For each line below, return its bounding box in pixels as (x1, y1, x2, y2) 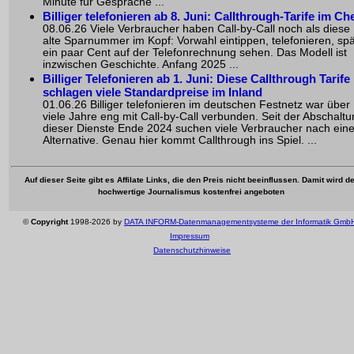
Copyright (31, 217, 68, 226)
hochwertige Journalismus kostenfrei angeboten (97, 186, 284, 196)
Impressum (170, 232, 209, 240)
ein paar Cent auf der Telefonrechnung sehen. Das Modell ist (43, 46, 347, 58)
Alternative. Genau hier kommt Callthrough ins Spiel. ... (43, 134, 317, 146)
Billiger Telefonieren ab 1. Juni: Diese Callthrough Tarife (43, 71, 350, 85)
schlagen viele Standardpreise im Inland (43, 85, 262, 99)
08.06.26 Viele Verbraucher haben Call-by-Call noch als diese (43, 22, 350, 35)
